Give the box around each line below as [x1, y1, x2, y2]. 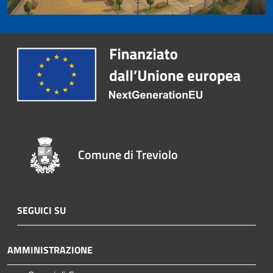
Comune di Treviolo [78, 144, 179, 164]
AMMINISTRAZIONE [7, 242, 93, 257]
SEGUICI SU [17, 202, 66, 218]
